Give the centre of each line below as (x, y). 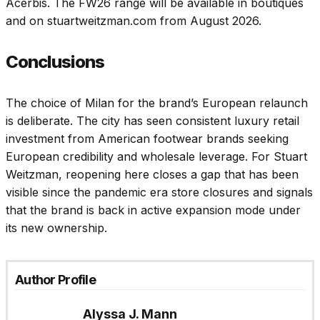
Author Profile (55, 279)
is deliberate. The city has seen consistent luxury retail (152, 120)
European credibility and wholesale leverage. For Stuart (156, 156)
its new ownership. (56, 227)
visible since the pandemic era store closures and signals (159, 192)
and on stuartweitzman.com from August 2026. (134, 20)
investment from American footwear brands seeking (147, 138)
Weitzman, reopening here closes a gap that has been (152, 174)
